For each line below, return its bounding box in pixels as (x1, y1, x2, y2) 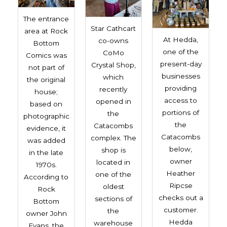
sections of (94, 195, 132, 203)
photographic (23, 112, 69, 121)
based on (30, 100, 63, 108)
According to (24, 173, 69, 181)
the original (27, 75, 66, 84)
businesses (161, 72, 200, 81)
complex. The (90, 134, 136, 142)
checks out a (158, 194, 203, 202)
